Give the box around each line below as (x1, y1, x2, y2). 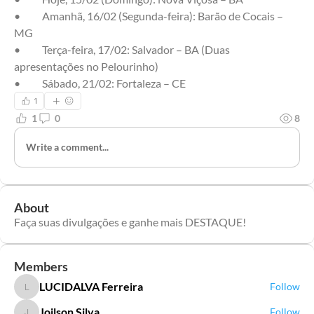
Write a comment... (26, 141, 109, 153)
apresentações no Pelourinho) (14, 59, 158, 73)
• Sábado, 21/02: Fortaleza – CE (42, 76, 186, 90)
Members (14, 258, 68, 274)
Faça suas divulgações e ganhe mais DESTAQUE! (14, 214, 246, 228)
